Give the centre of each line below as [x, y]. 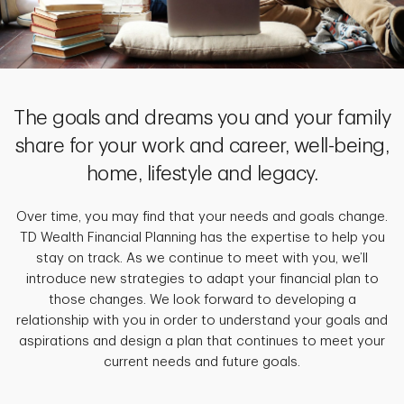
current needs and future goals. [202, 363]
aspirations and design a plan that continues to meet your [202, 342]
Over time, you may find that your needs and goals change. [202, 217]
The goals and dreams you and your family [202, 119]
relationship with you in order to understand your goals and [202, 321]
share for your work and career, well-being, [202, 147]
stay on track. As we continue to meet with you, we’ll [202, 259]
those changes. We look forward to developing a [202, 300]
